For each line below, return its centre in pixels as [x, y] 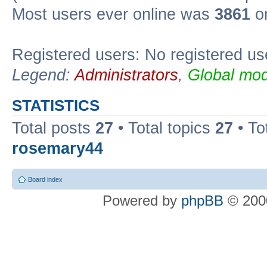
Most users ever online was [113, 14]
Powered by [142, 200]
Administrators [126, 75]
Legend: [43, 75]
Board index [45, 179]
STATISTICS [56, 105]
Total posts [54, 128]
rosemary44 [58, 148]
